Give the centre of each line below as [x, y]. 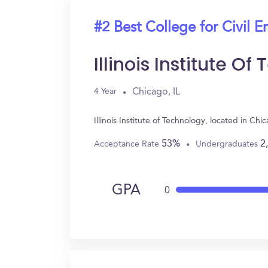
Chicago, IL [156, 92]
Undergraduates [228, 144]
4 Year [105, 92]
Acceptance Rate [128, 144]
